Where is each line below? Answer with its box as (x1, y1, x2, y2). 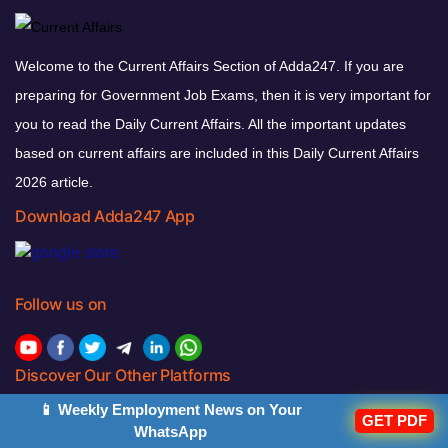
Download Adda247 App (15, 205, 195, 226)
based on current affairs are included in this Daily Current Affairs (15, 144, 419, 161)
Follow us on (15, 294, 108, 315)
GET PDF (362, 412, 428, 429)
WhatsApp (134, 423, 208, 440)
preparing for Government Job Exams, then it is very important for (15, 86, 431, 103)
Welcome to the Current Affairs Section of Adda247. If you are (15, 57, 404, 74)
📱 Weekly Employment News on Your (39, 401, 303, 418)
